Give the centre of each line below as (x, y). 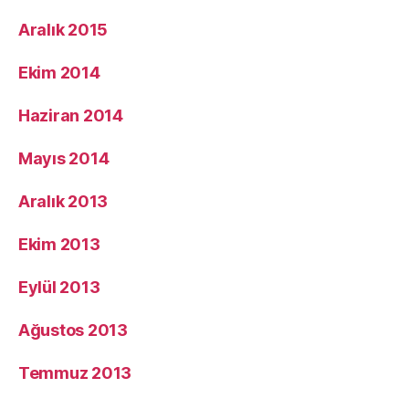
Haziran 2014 (71, 115)
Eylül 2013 (59, 287)
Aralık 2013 (63, 201)
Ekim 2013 (59, 244)
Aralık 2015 (63, 29)
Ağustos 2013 (73, 330)
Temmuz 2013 (75, 372)
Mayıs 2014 (64, 158)
